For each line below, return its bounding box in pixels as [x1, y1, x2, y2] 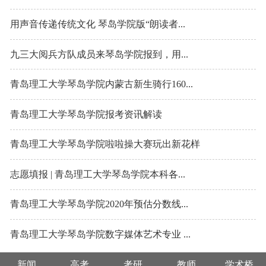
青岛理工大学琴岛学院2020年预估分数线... [10, 199, 188, 210]
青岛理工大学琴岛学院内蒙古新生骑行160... [10, 79, 193, 90]
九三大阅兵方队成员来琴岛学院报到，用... [10, 49, 188, 59]
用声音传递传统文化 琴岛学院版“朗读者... [10, 18, 185, 29]
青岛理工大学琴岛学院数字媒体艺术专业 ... [10, 229, 191, 240]
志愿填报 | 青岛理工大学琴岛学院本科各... [10, 169, 185, 179]
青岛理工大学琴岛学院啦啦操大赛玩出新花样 [10, 139, 200, 150]
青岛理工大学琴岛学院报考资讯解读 [10, 109, 162, 119]
